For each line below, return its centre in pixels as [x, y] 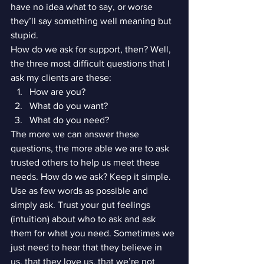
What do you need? [69, 120]
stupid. [24, 35]
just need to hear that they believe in [88, 247]
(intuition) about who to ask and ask [84, 219]
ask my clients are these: [61, 77]
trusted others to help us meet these [86, 162]
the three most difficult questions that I [91, 63]
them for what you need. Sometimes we [94, 233]
